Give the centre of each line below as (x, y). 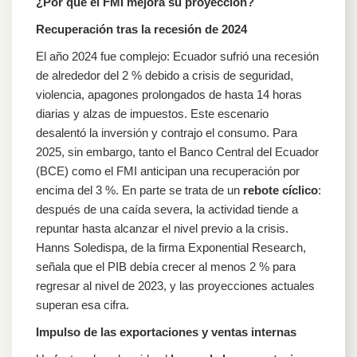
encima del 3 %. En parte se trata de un (139, 190)
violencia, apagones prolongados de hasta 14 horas (169, 94)
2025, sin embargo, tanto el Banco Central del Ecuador (177, 151)
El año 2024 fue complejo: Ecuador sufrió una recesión (177, 56)
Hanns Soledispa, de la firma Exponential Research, (171, 247)
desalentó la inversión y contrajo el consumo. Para (167, 132)
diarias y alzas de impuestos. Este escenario (152, 113)
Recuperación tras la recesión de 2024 (141, 29)
